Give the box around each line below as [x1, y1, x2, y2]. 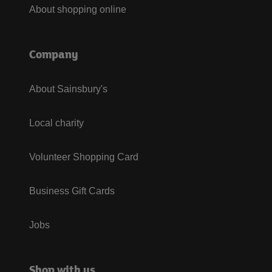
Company [29, 46, 78, 62]
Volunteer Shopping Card [29, 152, 138, 162]
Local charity [29, 118, 84, 128]
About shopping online [29, 4, 126, 15]
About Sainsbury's [29, 84, 107, 94]
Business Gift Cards [29, 186, 115, 196]
